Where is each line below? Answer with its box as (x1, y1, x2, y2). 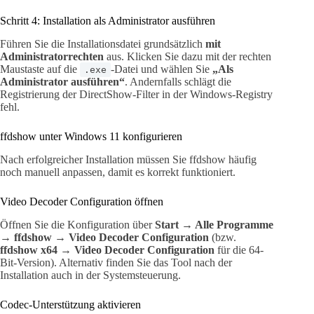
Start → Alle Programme (155, 218, 273, 231)
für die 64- (214, 243, 264, 256)
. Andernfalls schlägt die (125, 75, 231, 88)
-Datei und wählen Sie (111, 62, 212, 75)
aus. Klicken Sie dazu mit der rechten (104, 50, 271, 62)
